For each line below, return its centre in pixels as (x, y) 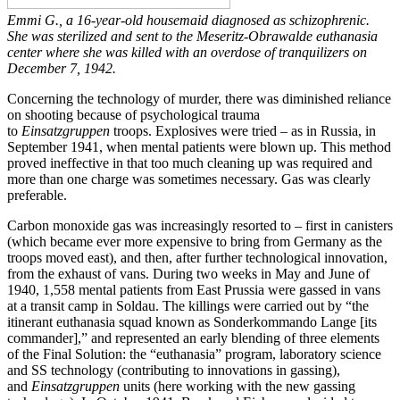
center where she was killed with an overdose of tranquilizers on (187, 53)
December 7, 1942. (62, 69)
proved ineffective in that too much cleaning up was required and (190, 163)
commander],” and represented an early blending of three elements (193, 338)
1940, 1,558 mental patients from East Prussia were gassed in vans (194, 290)
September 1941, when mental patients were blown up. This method (199, 147)
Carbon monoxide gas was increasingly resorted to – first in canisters (200, 226)
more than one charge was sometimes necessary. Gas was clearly (189, 179)
